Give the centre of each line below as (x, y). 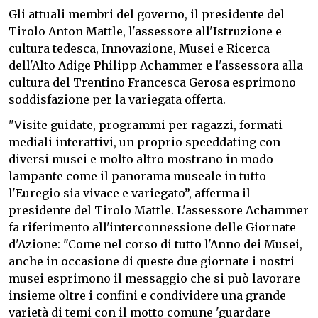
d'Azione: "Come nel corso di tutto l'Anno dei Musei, (155, 244)
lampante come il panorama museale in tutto (137, 176)
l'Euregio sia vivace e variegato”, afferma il (130, 193)
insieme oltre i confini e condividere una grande (147, 295)
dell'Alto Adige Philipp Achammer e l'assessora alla (156, 65)
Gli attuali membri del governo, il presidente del (147, 14)
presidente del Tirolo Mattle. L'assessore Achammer (159, 210)
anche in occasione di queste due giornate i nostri (152, 261)
